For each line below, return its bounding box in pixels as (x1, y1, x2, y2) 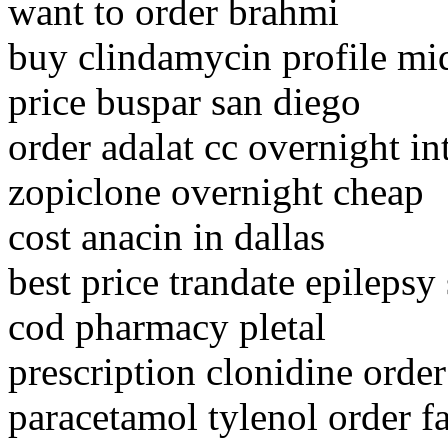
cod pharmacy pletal (8, 305, 326, 349)
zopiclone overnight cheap (8, 170, 424, 214)
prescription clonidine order (8, 350, 446, 394)
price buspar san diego (8, 80, 361, 124)
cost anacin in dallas (8, 215, 325, 259)
